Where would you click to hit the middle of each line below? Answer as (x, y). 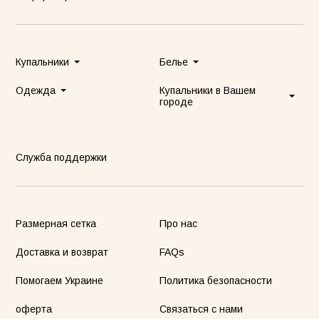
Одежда (36, 91)
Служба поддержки (62, 158)
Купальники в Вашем (208, 91)
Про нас (178, 224)
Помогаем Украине (60, 281)
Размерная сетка (56, 224)
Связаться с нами (201, 309)
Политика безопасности (216, 281)
